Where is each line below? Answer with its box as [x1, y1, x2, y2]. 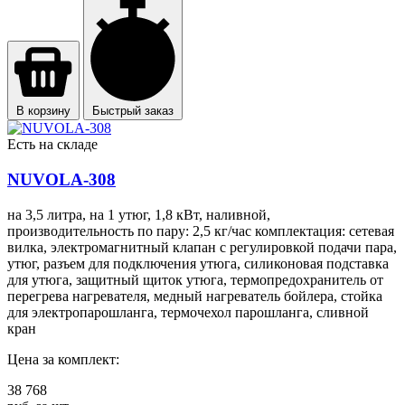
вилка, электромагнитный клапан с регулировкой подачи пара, [7, 239, 397, 255]
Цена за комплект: [7, 351, 119, 367]
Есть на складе [7, 137, 98, 153]
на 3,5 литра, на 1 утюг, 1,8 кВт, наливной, [7, 206, 270, 222]
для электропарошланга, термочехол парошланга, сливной [7, 304, 369, 320]
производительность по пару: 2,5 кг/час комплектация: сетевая [7, 222, 394, 239]
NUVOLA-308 [7, 169, 116, 189]
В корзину [16, 104, 71, 118]
